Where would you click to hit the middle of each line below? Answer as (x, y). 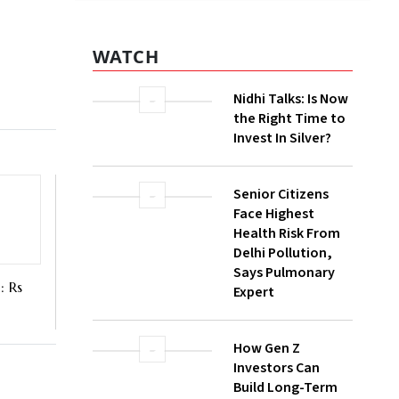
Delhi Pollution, (283, 318)
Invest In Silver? (282, 203)
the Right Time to (289, 183)
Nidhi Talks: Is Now (291, 163)
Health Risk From (287, 298)
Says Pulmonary (284, 337)
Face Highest (274, 278)
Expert (254, 357)
